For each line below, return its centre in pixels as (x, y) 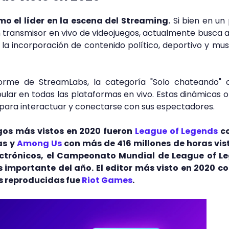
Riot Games (107, 180)
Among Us (39, 143)
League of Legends (176, 131)
